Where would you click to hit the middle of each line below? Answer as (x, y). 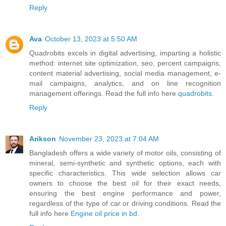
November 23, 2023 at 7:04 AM (109, 139)
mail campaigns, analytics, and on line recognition (125, 83)
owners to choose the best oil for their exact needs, (125, 183)
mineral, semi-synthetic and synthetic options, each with (125, 163)
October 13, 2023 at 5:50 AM (91, 39)
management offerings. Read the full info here (104, 94)
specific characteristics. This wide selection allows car (125, 173)
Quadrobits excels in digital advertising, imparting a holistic (125, 53)
